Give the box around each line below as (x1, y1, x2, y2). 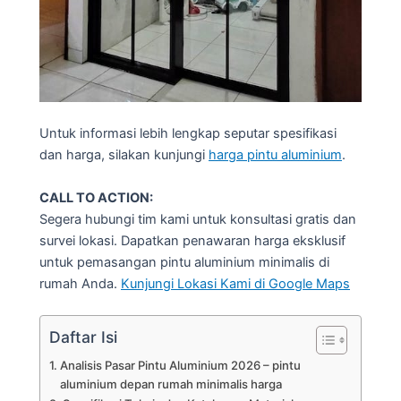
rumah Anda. (39, 275, 121, 292)
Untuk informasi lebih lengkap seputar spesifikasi (39, 125, 337, 142)
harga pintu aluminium (209, 147, 342, 164)
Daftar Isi (49, 327, 117, 346)
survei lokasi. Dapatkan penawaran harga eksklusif (39, 232, 346, 249)
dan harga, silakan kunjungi (39, 147, 209, 164)
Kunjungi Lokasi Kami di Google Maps (121, 275, 350, 292)
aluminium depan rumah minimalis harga (59, 376, 282, 391)
